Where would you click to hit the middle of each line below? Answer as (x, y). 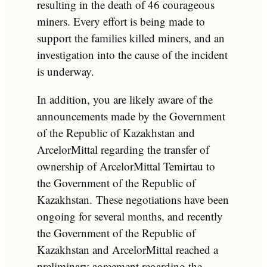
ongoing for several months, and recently (130, 216)
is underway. (66, 71)
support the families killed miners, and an (131, 38)
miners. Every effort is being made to (121, 21)
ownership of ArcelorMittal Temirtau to (126, 166)
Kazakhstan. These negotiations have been (133, 199)
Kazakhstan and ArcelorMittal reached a (128, 249)
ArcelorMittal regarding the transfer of (123, 149)
